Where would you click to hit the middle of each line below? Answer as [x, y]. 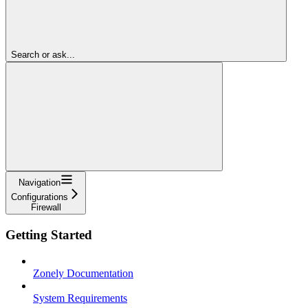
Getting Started [49, 234]
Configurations [40, 197]
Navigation [40, 182]
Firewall [46, 207]
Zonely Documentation [83, 274]
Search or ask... [43, 54]
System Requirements [80, 298]
